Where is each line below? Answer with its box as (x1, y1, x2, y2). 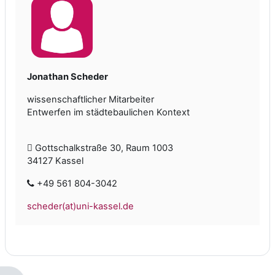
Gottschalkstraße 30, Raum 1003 (33, 142, 173, 154)
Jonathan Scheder (27, 71, 108, 83)
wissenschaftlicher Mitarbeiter (27, 94, 154, 106)
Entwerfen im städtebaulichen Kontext (27, 107, 190, 118)
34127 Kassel (27, 155, 83, 167)
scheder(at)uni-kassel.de (27, 201, 134, 212)
